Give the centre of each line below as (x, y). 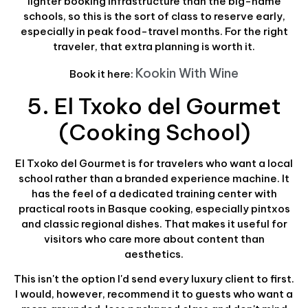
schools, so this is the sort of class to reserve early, (154, 16)
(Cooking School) (154, 132)
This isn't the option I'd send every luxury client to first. (154, 278)
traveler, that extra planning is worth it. (154, 46)
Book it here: (102, 74)
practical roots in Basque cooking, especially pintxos (154, 208)
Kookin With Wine (187, 74)
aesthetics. (154, 254)
